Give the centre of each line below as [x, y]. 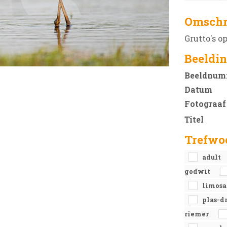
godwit [198, 171]
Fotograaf [205, 104]
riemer [197, 214]
